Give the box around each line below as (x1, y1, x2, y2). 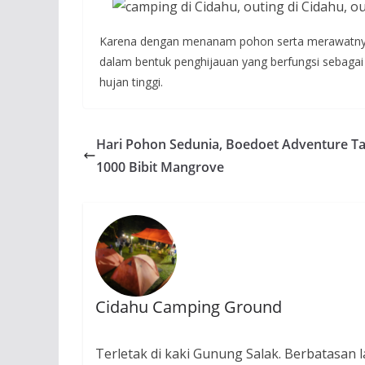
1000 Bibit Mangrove (96, 158, 224, 177)
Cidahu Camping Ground (95, 296, 283, 319)
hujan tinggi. (99, 74, 163, 90)
